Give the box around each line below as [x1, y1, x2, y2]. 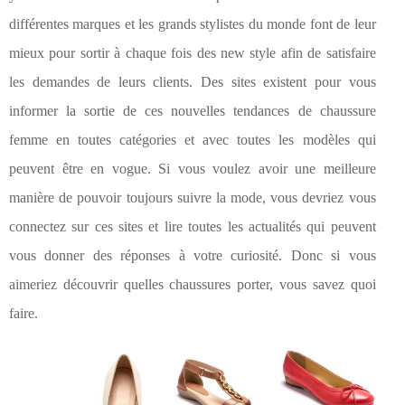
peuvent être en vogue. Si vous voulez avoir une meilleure [9, 161, 376, 177]
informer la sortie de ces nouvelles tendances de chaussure [9, 103, 376, 119]
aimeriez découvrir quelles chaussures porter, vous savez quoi [9, 277, 376, 293]
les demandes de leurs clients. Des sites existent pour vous [9, 74, 376, 90]
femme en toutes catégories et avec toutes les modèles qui [9, 132, 376, 148]
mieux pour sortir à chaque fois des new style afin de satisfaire [9, 45, 376, 61]
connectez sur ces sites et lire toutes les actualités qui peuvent [9, 219, 376, 235]
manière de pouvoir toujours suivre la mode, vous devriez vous [9, 190, 376, 206]
